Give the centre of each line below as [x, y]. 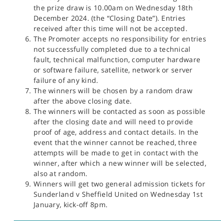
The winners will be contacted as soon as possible [120, 111]
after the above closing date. [83, 101]
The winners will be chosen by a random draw [113, 90]
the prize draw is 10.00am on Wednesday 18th [113, 7]
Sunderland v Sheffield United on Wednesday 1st [118, 194]
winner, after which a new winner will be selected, [120, 163]
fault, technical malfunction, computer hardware [117, 59]
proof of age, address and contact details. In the [116, 132]
